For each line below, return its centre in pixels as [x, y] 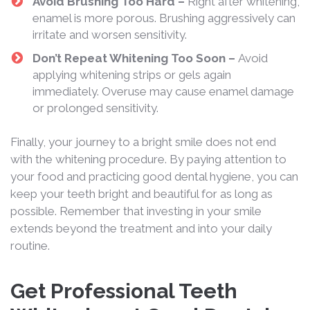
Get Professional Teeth [124, 291]
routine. [30, 245]
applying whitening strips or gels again [132, 74]
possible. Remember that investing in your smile [136, 211]
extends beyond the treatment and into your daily [141, 228]
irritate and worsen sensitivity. [110, 34]
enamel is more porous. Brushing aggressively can [164, 18]
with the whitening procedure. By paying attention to [148, 159]
